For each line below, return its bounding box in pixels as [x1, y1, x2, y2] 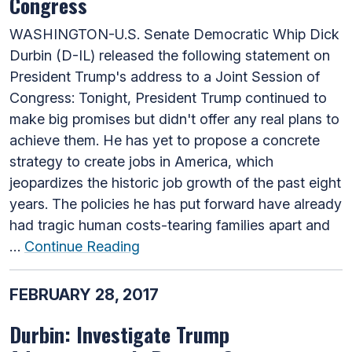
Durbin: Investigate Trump [9, 318, 229, 350]
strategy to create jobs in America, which [9, 152, 273, 170]
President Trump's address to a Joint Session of [9, 68, 320, 85]
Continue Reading [24, 237, 140, 255]
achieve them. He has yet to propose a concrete [9, 131, 320, 148]
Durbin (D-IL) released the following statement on [9, 46, 330, 64]
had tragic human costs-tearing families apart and [9, 216, 330, 233]
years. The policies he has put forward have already [9, 195, 342, 212]
